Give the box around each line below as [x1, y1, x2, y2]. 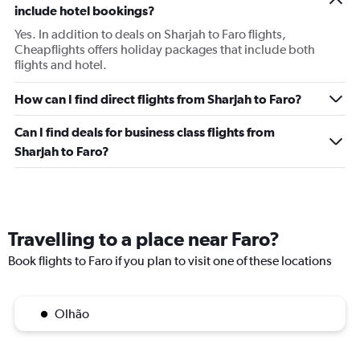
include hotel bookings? [14, 3, 155, 18]
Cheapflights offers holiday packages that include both [14, 42, 315, 58]
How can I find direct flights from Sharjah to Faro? [14, 92, 302, 107]
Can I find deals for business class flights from [14, 125, 275, 140]
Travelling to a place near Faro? [8, 227, 280, 251]
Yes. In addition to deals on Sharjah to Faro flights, [14, 27, 286, 43]
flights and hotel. [14, 57, 107, 73]
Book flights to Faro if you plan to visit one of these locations [8, 253, 332, 269]
